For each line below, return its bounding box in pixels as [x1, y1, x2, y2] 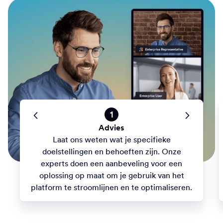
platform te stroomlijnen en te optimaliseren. [31, 182, 192, 193]
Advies [99, 122, 124, 133]
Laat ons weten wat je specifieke [52, 134, 171, 145]
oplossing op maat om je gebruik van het [39, 170, 184, 181]
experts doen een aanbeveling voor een [41, 158, 182, 169]
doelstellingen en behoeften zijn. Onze [42, 146, 181, 157]
